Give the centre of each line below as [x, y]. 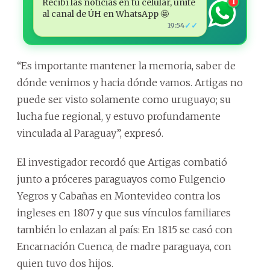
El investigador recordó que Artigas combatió [122, 162]
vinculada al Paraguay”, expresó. [90, 133]
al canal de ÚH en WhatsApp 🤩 [105, 14]
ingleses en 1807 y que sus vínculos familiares [124, 212]
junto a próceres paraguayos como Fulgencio [121, 179]
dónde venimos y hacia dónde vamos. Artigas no [130, 82]
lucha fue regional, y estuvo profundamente [119, 116]
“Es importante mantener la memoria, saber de [126, 65]
